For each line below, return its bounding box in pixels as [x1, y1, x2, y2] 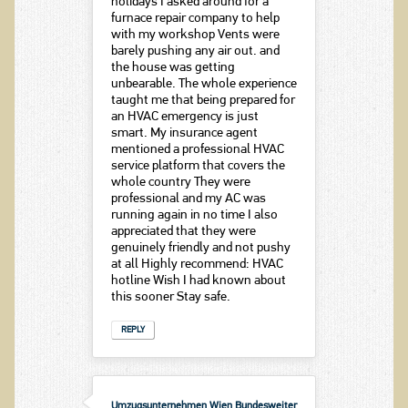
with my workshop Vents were [110, 28, 280, 43]
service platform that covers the [110, 159, 285, 174]
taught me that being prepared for [110, 94, 295, 108]
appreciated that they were [110, 225, 256, 240]
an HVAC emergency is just [110, 110, 259, 125]
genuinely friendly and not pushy [110, 241, 291, 256]
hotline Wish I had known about [110, 274, 286, 289]
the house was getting [110, 61, 235, 76]
